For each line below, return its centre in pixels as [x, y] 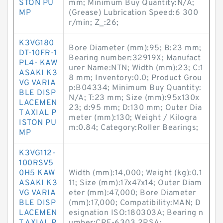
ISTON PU [38, 123]
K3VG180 [37, 43]
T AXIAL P [38, 113]
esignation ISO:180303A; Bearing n [136, 213]
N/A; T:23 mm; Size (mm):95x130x [134, 98]
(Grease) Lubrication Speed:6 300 [133, 13]
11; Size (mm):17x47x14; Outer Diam [135, 183]
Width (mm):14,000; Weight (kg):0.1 [135, 173]
